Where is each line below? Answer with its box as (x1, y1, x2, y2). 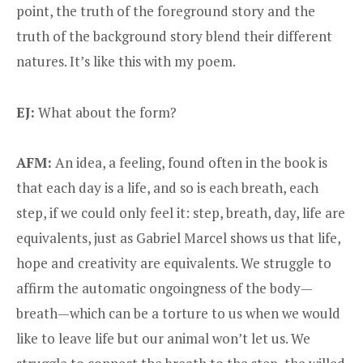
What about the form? (35, 102, 177, 122)
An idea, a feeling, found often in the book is (52, 153, 327, 173)
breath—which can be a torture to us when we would (16, 304, 340, 323)
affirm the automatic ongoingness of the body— (16, 279, 313, 298)
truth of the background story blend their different (16, 27, 332, 46)
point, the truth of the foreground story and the (16, 2, 315, 21)
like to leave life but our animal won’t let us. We (16, 329, 310, 348)
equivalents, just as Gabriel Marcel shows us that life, (16, 228, 340, 248)
